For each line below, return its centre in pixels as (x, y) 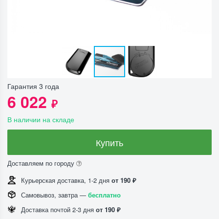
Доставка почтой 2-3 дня (58, 209)
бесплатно (104, 195)
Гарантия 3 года (33, 86)
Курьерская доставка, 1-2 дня (66, 180)
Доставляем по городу (42, 163)
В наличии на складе (41, 119)
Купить (109, 142)
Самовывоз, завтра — (55, 195)
